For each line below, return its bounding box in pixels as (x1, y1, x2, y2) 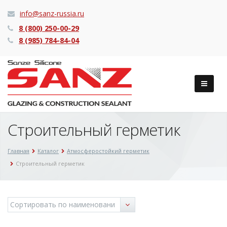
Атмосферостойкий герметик (67, 147, 149, 155)
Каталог (37, 147, 59, 155)
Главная (8, 147, 29, 155)
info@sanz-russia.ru (20, 9, 84, 18)
